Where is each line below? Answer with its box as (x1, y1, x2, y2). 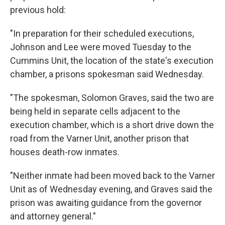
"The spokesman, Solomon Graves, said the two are (10, 92, 214, 103)
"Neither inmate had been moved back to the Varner (10, 170, 215, 181)
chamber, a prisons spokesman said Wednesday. (10, 69, 204, 79)
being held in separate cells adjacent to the (10, 106, 180, 117)
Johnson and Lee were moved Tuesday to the (10, 42, 191, 52)
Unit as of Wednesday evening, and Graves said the (10, 184, 212, 194)
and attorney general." (10, 211, 96, 221)
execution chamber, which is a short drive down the (10, 120, 214, 130)
